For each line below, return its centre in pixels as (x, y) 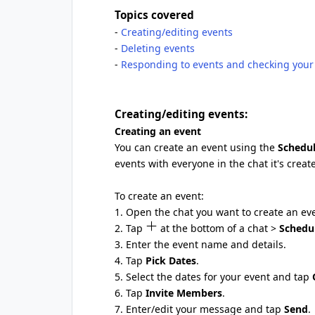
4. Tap (130, 261)
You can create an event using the (196, 147)
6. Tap (130, 293)
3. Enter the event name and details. (200, 244)
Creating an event (158, 131)
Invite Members (184, 293)
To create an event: (159, 196)
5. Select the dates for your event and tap (213, 277)
